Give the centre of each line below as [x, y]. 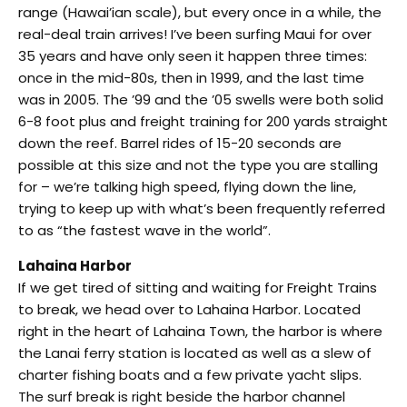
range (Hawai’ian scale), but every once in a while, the [200, 12]
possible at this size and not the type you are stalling [198, 164]
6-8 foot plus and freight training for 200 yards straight [203, 121]
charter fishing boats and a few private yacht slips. [190, 374]
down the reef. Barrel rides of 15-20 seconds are [180, 143]
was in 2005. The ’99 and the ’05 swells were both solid [201, 99]
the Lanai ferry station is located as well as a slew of [195, 352]
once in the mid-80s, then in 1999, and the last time [191, 77]
